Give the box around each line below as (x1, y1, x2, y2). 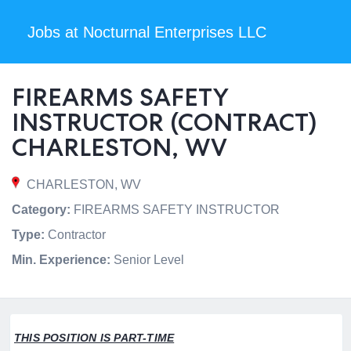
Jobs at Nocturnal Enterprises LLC (27, 24, 266, 41)
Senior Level (110, 253, 184, 266)
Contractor (45, 228, 106, 241)
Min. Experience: (12, 253, 110, 266)
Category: (12, 203, 71, 216)
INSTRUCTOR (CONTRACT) (12, 107, 317, 137)
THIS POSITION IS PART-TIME (14, 331, 175, 344)
